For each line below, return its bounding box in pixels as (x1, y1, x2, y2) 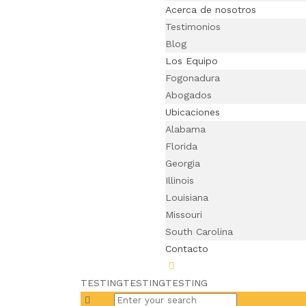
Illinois (165, 175, 194, 186)
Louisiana (165, 192, 208, 203)
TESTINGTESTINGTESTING (81, 277, 208, 288)
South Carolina (165, 226, 233, 237)
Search (113, 294, 145, 305)
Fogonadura (165, 72, 220, 83)
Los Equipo (165, 55, 218, 66)
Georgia (165, 158, 200, 169)
